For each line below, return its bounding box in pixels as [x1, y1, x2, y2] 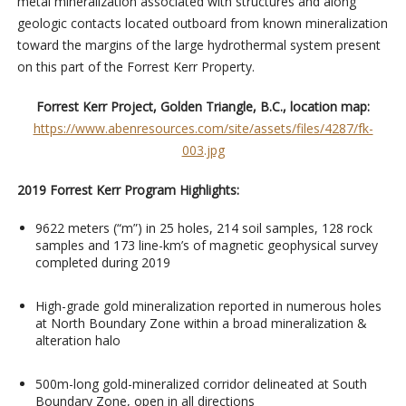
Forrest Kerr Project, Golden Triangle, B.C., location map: [36, 98, 370, 116]
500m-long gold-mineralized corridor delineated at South [34, 375, 367, 393]
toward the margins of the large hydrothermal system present [16, 36, 381, 54]
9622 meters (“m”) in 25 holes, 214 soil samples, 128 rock [34, 219, 372, 237]
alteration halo [34, 332, 121, 350]
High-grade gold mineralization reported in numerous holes [34, 297, 382, 315]
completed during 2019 [34, 254, 170, 272]
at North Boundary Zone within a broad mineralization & [34, 314, 367, 333]
